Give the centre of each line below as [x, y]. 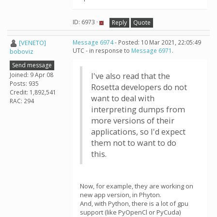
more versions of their [133, 121]
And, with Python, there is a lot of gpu [134, 203]
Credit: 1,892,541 [33, 92]
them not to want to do [134, 143]
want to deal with [123, 98]
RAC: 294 [22, 101]
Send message [32, 65]
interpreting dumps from [138, 109]
